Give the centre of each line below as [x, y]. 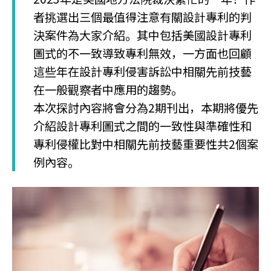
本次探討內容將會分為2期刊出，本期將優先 [146, 108]
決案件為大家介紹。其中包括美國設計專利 [142, 35]
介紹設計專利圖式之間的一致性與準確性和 [142, 126]
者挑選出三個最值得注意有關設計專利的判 [142, 17]
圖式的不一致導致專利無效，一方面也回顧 [142, 53]
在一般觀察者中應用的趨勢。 [108, 90]
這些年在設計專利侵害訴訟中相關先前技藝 [142, 71]
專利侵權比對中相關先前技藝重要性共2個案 [146, 144]
